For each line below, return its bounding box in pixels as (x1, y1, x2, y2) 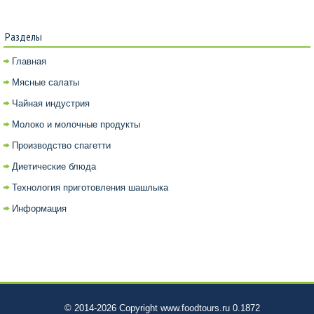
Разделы (5, 29, 42, 43)
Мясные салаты (12, 76, 79, 88)
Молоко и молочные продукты (12, 118, 140, 130)
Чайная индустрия (12, 97, 90, 109)
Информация (12, 203, 67, 214)
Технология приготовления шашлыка (12, 182, 168, 193)
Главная (12, 55, 46, 67)
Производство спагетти (12, 139, 111, 151)
